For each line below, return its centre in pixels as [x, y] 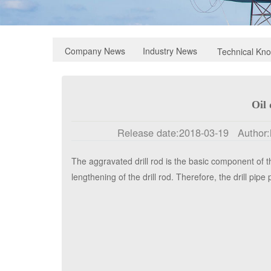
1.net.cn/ [194, 149]
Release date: [148, 133]
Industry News [170, 51]
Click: [234, 149]
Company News [95, 51]
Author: [252, 133]
